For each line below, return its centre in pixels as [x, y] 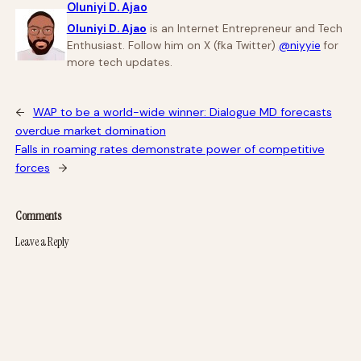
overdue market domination [90, 131]
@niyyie [299, 46]
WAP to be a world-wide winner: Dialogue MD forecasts [182, 112]
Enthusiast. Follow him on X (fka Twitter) [172, 46]
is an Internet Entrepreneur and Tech [244, 29]
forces [32, 168]
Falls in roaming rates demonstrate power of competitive [170, 149]
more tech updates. [119, 62]
